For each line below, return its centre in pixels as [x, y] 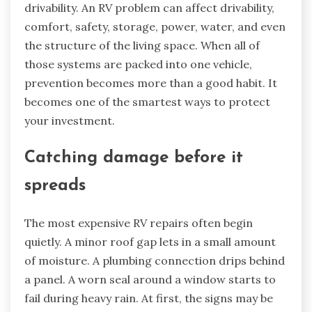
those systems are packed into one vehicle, [138, 64]
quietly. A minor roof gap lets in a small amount [150, 242]
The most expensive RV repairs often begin [139, 223]
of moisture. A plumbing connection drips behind [155, 261]
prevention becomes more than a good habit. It [151, 83]
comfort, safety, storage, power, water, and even [155, 27]
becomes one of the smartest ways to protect [147, 102]
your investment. [70, 121]
